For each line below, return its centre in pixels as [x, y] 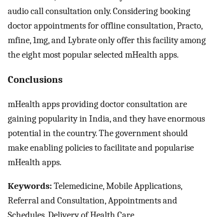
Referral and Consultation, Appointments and [93, 201]
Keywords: [30, 186]
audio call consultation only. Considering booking [99, 11]
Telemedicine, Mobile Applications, [117, 186]
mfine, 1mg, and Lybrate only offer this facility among [107, 40]
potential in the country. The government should [98, 133]
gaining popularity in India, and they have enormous [106, 119]
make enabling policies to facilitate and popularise [101, 148]
